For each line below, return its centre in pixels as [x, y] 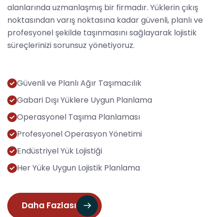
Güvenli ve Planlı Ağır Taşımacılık [79, 83]
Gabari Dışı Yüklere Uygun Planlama [85, 100]
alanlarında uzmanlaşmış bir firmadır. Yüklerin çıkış [103, 7]
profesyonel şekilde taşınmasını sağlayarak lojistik [102, 32]
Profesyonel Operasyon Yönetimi [79, 134]
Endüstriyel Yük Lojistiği [60, 151]
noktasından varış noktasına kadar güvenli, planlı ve [105, 20]
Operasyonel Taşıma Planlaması [78, 117]
